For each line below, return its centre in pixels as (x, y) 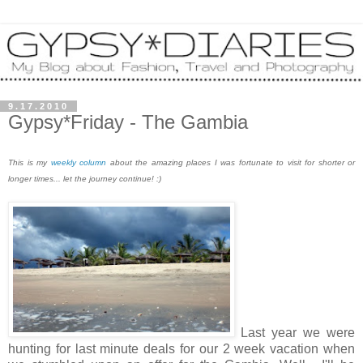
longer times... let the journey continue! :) (85, 178)
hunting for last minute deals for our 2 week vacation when (181, 348)
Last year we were (298, 332)
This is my (30, 162)
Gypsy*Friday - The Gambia (128, 122)
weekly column (78, 162)
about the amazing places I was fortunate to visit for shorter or (231, 162)
